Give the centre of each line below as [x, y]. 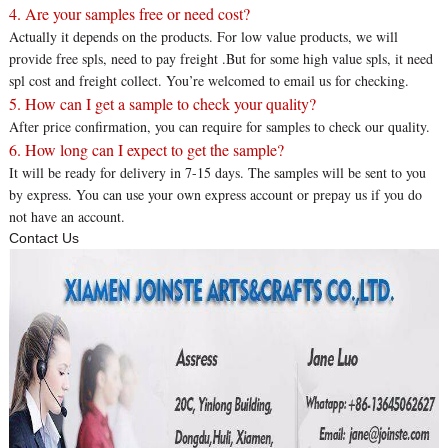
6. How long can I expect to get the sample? [146, 150]
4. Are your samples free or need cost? [129, 14]
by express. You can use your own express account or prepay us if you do [215, 195]
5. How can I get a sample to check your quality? [162, 104]
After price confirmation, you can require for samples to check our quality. [219, 127]
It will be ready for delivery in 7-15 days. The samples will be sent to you [217, 173]
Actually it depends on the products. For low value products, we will [203, 37]
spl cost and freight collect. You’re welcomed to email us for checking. [208, 81]
